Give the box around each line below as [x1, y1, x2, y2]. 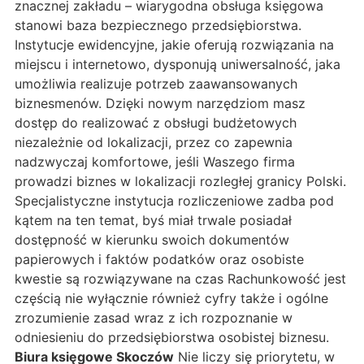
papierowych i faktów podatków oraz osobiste [15, 250, 304, 267]
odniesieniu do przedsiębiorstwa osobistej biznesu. [15, 328, 329, 345]
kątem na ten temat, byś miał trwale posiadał [15, 211, 292, 228]
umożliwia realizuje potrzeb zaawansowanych [15, 75, 297, 92]
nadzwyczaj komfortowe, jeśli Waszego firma [15, 153, 295, 170]
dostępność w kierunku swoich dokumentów [15, 231, 289, 248]
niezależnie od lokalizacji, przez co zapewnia [15, 133, 292, 150]
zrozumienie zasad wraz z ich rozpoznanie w [15, 309, 292, 326]
